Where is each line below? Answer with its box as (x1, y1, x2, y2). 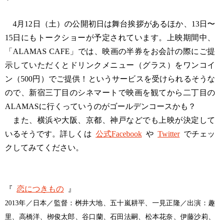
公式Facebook (95, 130, 142, 138)
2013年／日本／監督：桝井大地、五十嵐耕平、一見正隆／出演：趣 (5, 199, 215, 207)
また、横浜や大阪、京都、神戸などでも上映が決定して (5, 116, 215, 124)
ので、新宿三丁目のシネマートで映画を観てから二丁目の (5, 88, 215, 97)
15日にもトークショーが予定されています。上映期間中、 (5, 33, 215, 42)
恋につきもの (17, 185, 64, 193)
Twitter (157, 130, 180, 138)
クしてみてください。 (5, 143, 83, 152)
